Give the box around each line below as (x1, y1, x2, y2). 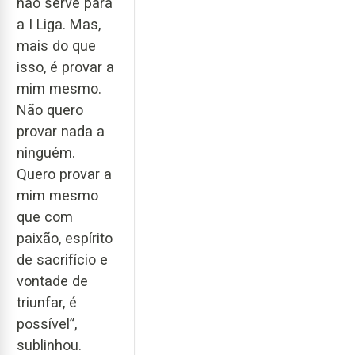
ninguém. (17, 143, 75, 161)
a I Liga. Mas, (17, 15, 101, 32)
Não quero (17, 101, 83, 118)
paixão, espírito (17, 229, 113, 246)
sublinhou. (17, 336, 82, 353)
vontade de (17, 272, 88, 289)
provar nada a (17, 122, 105, 139)
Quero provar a (17, 165, 112, 182)
